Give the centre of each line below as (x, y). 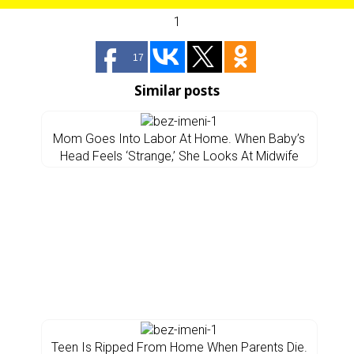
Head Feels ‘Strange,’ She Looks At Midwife (179, 156)
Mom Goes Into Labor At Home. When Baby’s (179, 139)
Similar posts (177, 90)
